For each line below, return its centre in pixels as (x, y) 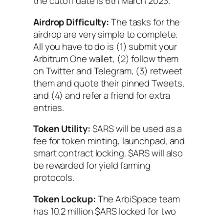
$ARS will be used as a (136, 129)
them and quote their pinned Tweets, (109, 83)
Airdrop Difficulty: (71, 22)
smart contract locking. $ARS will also (108, 153)
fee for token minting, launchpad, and (109, 141)
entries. (49, 107)
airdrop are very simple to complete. (106, 34)
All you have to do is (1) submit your (105, 46)
